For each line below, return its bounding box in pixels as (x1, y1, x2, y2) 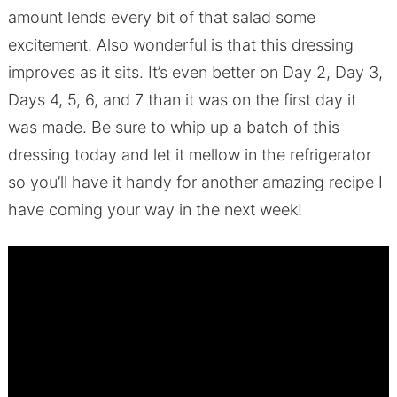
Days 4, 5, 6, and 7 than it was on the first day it (7, 90, 356, 110)
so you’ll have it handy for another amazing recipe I (7, 173, 383, 192)
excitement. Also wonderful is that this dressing (7, 35, 354, 55)
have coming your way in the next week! (7, 200, 302, 220)
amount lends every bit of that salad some (7, 8, 315, 27)
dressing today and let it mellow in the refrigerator (7, 145, 371, 165)
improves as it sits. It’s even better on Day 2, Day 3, (7, 63, 383, 82)
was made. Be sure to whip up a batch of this (7, 118, 339, 137)
